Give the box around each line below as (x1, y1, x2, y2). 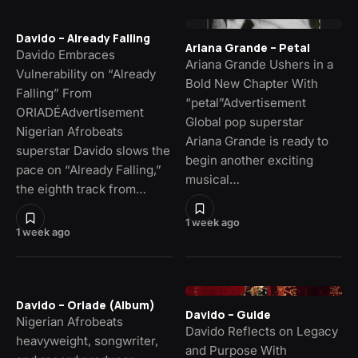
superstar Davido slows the (16, 143, 170, 159)
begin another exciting (185, 153, 313, 169)
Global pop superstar (185, 114, 304, 130)
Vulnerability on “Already (16, 66, 156, 82)
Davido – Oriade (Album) (16, 297, 155, 313)
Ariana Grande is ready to (185, 133, 328, 149)
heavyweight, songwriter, (16, 333, 158, 349)
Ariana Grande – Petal (185, 40, 310, 56)
